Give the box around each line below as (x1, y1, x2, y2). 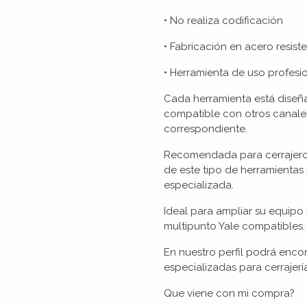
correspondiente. (164, 123, 247, 136)
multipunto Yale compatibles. (164, 220, 305, 233)
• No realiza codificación (164, 14, 283, 27)
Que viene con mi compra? (164, 287, 295, 300)
